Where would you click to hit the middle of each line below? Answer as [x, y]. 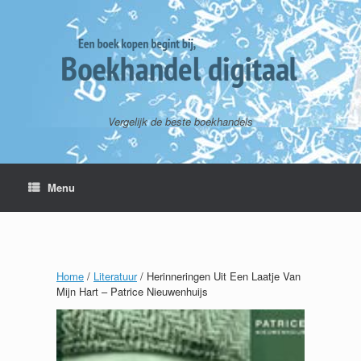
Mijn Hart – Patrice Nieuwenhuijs [132, 291]
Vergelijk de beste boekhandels [180, 121]
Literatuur [115, 276]
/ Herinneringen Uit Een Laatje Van [219, 276]
